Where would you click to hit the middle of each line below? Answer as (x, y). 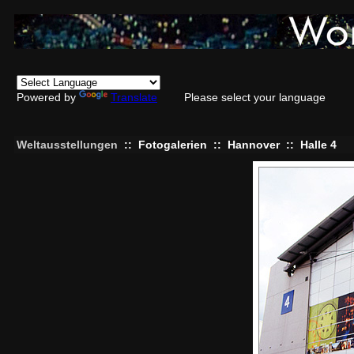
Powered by (48, 97)
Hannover (254, 145)
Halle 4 (318, 145)
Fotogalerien (173, 145)
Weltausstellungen (67, 145)
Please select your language (255, 97)
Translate (134, 97)
